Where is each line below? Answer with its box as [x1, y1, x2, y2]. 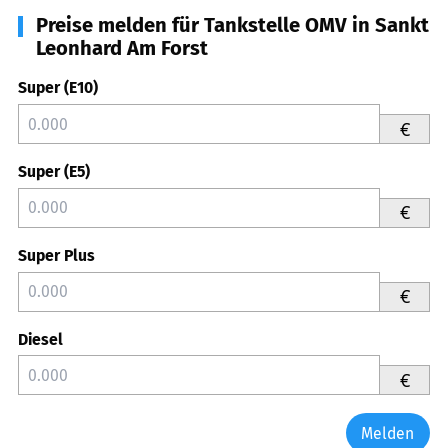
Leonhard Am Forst [36, 36, 208, 61]
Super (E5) [18, 162, 90, 181]
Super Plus [18, 245, 95, 265]
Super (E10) [18, 78, 98, 98]
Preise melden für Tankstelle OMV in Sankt [36, 13, 429, 38]
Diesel [18, 329, 63, 349]
